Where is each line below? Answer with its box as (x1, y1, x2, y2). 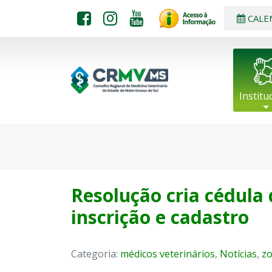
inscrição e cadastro (71, 205, 249, 230)
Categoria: (71, 247, 120, 261)
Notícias (220, 247, 257, 261)
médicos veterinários (120, 247, 215, 261)
